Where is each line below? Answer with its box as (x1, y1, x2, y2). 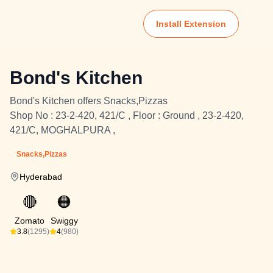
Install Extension (156, 19, 226, 29)
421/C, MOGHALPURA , (10, 125, 115, 135)
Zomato (15, 216, 44, 225)
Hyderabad (19, 172, 62, 182)
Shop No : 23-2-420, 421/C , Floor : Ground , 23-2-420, (10, 110, 244, 121)
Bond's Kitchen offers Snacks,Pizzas (10, 96, 168, 106)
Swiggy (50, 216, 78, 225)
